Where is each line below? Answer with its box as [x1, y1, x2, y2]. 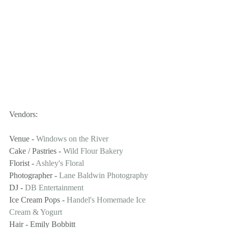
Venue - [9, 134, 36, 144]
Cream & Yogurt [9, 208, 62, 217]
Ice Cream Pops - [9, 195, 67, 205]
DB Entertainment [25, 183, 83, 192]
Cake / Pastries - [9, 147, 63, 156]
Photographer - [9, 171, 59, 180]
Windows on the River [36, 134, 108, 144]
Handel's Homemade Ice [67, 195, 148, 205]
